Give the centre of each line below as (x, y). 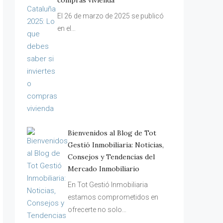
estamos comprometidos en (113, 197)
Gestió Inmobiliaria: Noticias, (116, 145)
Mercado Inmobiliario (104, 169)
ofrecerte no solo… (97, 210)
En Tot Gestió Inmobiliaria (108, 185)
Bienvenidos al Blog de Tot (112, 133)
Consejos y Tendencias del (111, 157)
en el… (67, 28)
